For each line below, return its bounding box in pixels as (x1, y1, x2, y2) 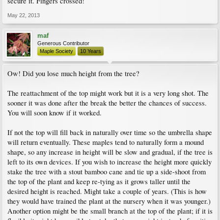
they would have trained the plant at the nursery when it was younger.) (7, 196, 211, 206)
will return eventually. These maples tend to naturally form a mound (7, 137, 204, 147)
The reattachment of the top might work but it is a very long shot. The (7, 88, 209, 98)
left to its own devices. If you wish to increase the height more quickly (7, 157, 212, 166)
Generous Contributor (37, 40, 89, 46)
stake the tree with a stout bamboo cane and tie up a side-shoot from (7, 167, 206, 176)
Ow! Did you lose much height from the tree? (7, 69, 139, 78)
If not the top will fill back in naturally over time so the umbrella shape (7, 128, 212, 137)
